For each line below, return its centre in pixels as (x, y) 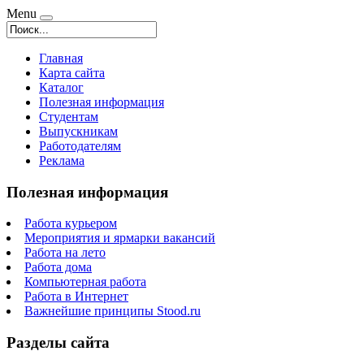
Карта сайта (72, 73)
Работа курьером (71, 223)
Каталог (61, 87)
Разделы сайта (58, 343)
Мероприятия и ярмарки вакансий (120, 238)
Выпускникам (78, 131)
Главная (61, 58)
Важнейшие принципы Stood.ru (113, 311)
